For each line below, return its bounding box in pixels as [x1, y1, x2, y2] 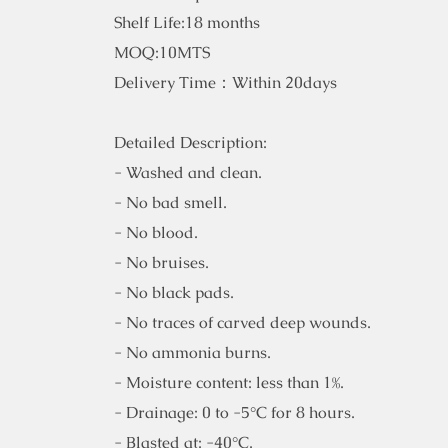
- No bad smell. [114, 192, 227, 214]
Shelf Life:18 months [114, 12, 260, 34]
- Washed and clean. [114, 162, 262, 184]
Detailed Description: [114, 132, 267, 154]
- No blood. [114, 222, 198, 244]
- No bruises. [114, 252, 209, 274]
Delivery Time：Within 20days [114, 72, 337, 94]
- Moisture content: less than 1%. [114, 372, 344, 394]
